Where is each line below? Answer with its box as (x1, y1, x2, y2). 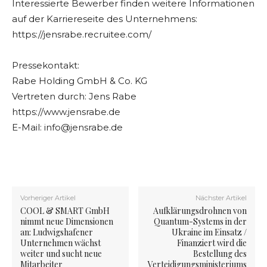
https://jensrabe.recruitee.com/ (12, 29, 151, 41)
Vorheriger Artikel (20, 194, 76, 203)
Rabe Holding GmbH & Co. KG (12, 75, 147, 87)
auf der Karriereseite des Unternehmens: (12, 13, 197, 25)
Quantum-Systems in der (153, 216, 247, 228)
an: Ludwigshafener (20, 226, 93, 238)
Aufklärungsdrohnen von (153, 205, 247, 217)
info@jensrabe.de (44, 122, 123, 133)
